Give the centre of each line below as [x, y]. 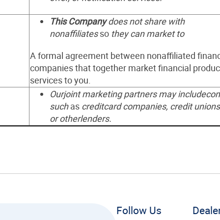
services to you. [60, 80]
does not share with [146, 21]
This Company [79, 21]
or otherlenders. [81, 118]
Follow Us [139, 210]
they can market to [148, 33]
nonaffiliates [75, 33]
